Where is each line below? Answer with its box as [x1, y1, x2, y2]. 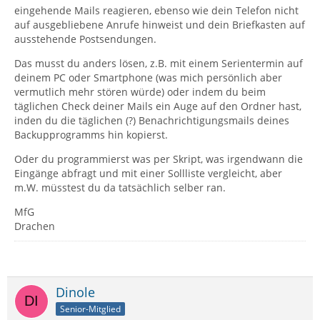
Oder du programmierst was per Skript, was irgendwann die [14, 152, 303, 166]
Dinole [56, 284, 95, 301]
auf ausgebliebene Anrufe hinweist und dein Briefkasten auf [14, 18, 305, 31]
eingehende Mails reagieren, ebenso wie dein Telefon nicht [14, 4, 299, 17]
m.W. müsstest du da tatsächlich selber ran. [14, 181, 226, 194]
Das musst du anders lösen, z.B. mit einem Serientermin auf [14, 56, 303, 70]
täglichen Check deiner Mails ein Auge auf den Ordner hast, [14, 99, 301, 113]
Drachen [14, 219, 55, 233]
